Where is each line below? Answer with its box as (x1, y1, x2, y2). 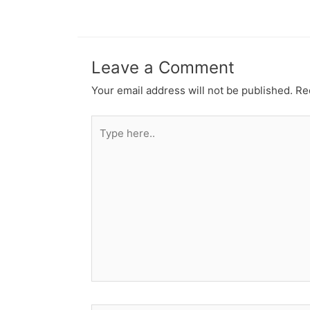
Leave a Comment (91, 57, 235, 77)
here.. (91, 136, 119, 149)
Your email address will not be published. (91, 84, 293, 97)
